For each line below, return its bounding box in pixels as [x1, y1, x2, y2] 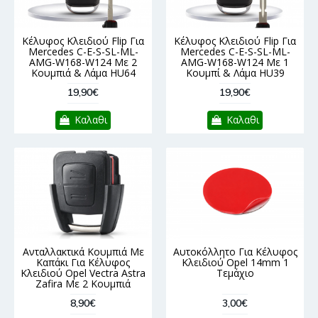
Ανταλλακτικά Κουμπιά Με [22, 245, 144, 259]
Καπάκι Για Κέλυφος [36, 256, 130, 270]
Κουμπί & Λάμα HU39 [185, 66, 285, 80]
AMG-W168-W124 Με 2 [29, 55, 137, 70]
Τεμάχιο [216, 266, 254, 280]
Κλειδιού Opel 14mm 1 [181, 256, 289, 270]
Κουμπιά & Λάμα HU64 [31, 66, 136, 80]
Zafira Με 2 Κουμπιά [35, 277, 131, 291]
